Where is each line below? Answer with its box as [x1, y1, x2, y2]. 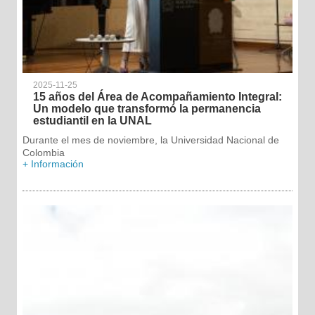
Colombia [22, 146, 65, 158]
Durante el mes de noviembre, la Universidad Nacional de [22, 134, 279, 146]
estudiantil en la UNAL [32, 114, 152, 127]
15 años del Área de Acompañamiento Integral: [32, 90, 282, 103]
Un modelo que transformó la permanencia [32, 102, 261, 115]
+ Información [22, 157, 84, 169]
